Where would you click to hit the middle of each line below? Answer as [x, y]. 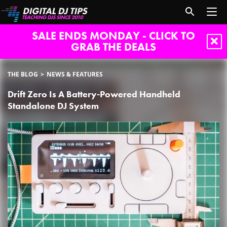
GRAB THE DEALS [113, 47]
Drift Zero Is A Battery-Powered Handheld [94, 94]
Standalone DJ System [53, 106]
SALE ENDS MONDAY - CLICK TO [113, 36]
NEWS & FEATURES [75, 74]
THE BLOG [23, 74]
